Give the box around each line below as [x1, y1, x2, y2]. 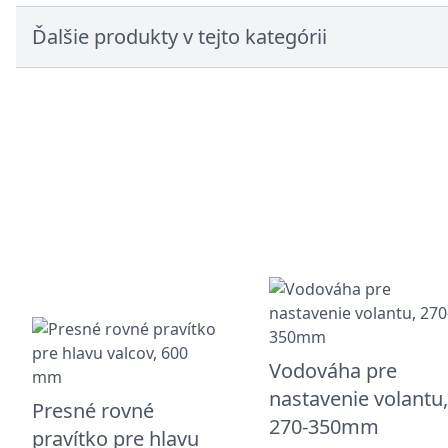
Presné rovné [32, 396, 154, 424]
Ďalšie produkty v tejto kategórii [32, 23, 327, 50]
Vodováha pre [269, 356, 398, 384]
